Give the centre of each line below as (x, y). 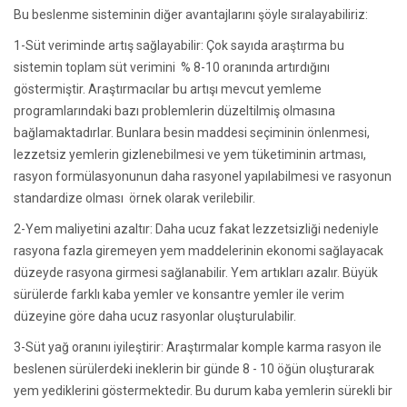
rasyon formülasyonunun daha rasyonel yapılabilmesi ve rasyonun (203, 176)
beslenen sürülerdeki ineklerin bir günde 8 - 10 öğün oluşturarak (194, 369)
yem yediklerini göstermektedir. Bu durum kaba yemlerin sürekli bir (203, 391)
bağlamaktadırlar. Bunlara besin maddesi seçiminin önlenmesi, (192, 133)
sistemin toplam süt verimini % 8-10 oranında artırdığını (172, 67)
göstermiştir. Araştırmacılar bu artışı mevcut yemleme (168, 89)
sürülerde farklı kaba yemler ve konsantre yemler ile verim (179, 294)
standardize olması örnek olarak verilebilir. (134, 198)
